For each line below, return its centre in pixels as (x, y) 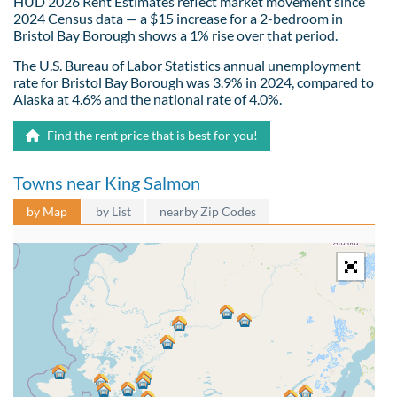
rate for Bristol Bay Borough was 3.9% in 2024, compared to (194, 82)
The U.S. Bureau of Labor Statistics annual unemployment (187, 65)
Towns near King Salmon (107, 182)
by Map (47, 211)
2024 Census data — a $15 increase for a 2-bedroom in (178, 18)
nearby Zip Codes (208, 211)
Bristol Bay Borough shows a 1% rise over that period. (175, 35)
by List (113, 211)
